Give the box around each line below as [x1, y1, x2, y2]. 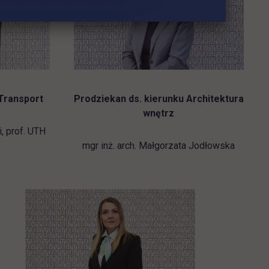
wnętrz [143, 107, 175, 119]
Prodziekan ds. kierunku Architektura [73, 93, 244, 105]
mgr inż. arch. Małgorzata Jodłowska [82, 140, 235, 152]
